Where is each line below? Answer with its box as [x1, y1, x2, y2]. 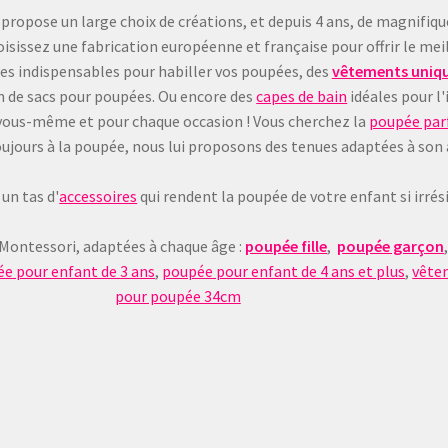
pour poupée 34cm [114, 285, 241, 306]
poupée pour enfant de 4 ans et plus [162, 260, 406, 281]
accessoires [59, 185, 138, 206]
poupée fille [245, 235, 328, 256]
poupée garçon [337, 235, 445, 256]
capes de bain [256, 85, 348, 106]
